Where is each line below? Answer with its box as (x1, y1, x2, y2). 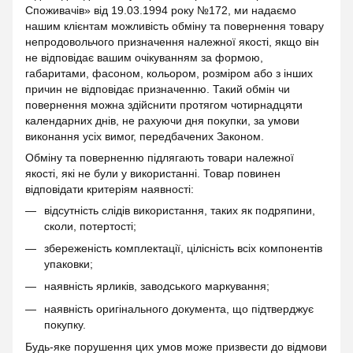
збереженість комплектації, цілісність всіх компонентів (44, 242, 322, 255)
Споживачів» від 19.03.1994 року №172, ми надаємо (25, 3, 296, 17)
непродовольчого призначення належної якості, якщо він (25, 35, 319, 48)
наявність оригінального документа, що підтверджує (44, 302, 314, 315)
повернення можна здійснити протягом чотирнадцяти (25, 98, 303, 111)
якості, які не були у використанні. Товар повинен (25, 166, 281, 180)
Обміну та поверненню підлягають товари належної (25, 150, 294, 164)
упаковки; (44, 258, 93, 271)
